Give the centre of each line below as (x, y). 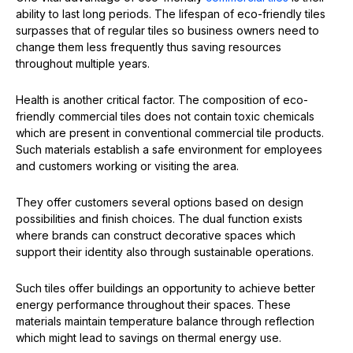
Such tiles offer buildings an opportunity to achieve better (165, 288)
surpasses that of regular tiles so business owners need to (167, 31)
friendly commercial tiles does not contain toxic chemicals (165, 117)
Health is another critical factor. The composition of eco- (162, 100)
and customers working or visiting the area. (127, 166)
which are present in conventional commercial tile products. (170, 133)
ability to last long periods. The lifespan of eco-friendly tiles (171, 14)
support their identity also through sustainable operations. (165, 252)
